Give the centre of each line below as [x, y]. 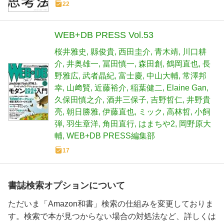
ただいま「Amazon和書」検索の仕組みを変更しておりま [111, 204]
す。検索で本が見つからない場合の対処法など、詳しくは [112, 216]
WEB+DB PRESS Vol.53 [104, 35]
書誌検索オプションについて [66, 186]
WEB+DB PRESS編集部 [111, 136]
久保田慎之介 [78, 100]
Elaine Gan [186, 88]
